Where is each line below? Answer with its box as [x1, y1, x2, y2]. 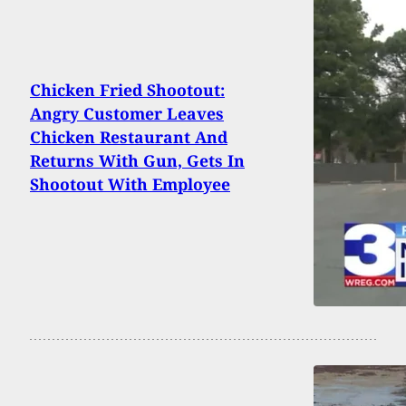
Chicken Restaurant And [30, 126, 227, 149]
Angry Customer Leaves [30, 102, 224, 125]
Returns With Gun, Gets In [30, 150, 245, 172]
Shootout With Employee [30, 173, 230, 196]
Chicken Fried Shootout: [30, 79, 225, 101]
